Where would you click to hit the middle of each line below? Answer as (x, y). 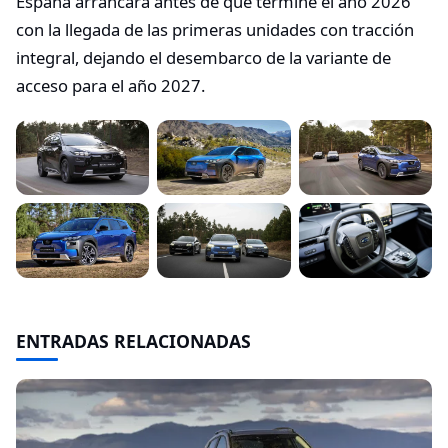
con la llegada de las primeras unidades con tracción (215, 30)
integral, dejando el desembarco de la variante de (203, 58)
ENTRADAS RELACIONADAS (133, 341)
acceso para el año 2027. (110, 86)
